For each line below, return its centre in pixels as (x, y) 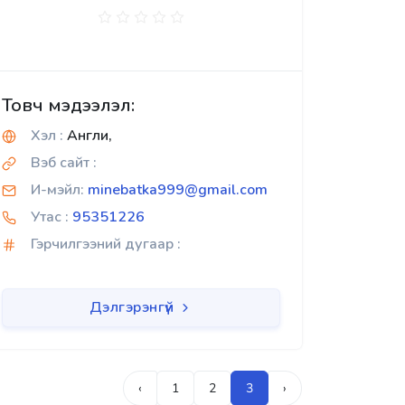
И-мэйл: (57, 190)
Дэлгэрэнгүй (133, 307)
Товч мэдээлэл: (68, 105)
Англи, (88, 136)
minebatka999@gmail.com (178, 190)
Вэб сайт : (64, 163)
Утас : (50, 217)
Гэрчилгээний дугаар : (106, 244)
